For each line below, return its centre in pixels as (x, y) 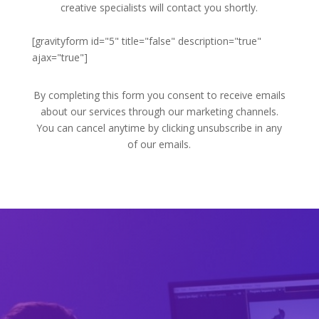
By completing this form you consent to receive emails (159, 95)
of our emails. (159, 144)
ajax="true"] (59, 57)
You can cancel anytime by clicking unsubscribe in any (159, 128)
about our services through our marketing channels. (159, 111)
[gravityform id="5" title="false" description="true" (146, 41)
